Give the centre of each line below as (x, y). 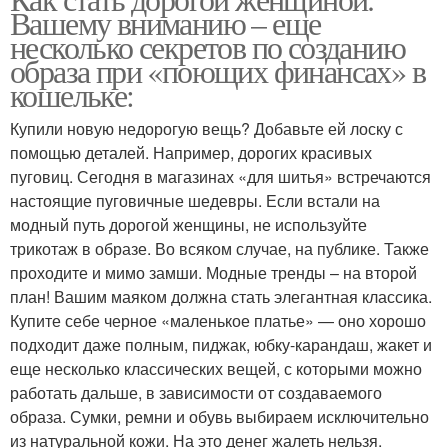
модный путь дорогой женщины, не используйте (188, 224)
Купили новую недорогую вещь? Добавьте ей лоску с (206, 128)
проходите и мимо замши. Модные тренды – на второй (213, 272)
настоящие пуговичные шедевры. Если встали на (195, 200)
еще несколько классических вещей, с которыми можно (216, 368)
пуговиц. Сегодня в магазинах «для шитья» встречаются (220, 176)
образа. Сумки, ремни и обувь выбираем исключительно (219, 416)
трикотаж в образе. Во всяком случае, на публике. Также (219, 248)
